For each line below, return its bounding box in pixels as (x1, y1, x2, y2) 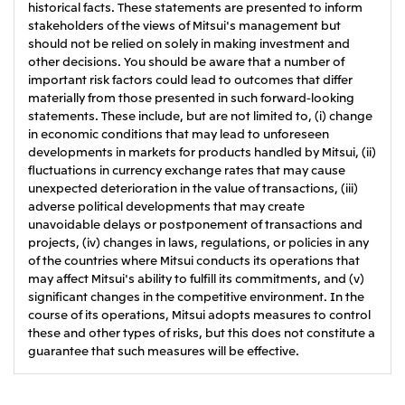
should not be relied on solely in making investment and (28, 34, 350, 52)
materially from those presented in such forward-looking (28, 89, 354, 107)
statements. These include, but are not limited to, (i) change (28, 107, 372, 125)
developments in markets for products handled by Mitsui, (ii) (28, 143, 376, 161)
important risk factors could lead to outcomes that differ (28, 71, 353, 89)
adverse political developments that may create (28, 197, 305, 215)
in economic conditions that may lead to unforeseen (28, 125, 329, 143)
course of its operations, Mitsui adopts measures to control (28, 306, 371, 324)
